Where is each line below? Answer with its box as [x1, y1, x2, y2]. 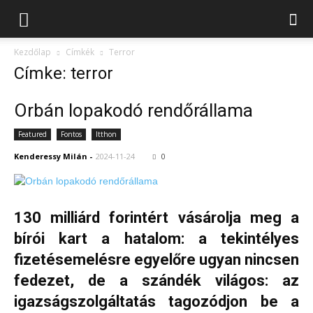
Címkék [66, 46, 94, 58]
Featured [18, 129, 47, 139]
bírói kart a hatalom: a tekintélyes [14, 230, 299, 248]
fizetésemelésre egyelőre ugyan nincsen [14, 251, 299, 269]
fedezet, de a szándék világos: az [14, 272, 299, 290]
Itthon [96, 129, 117, 139]
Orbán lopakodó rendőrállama [14, 100, 253, 121]
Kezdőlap [14, 46, 51, 58]
